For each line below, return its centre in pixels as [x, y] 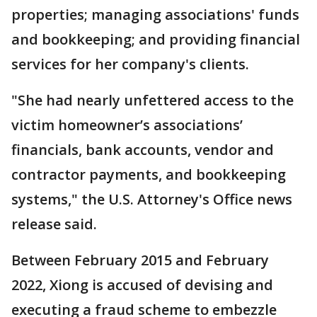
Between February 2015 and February [140, 260]
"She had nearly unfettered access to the [152, 100]
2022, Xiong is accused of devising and [142, 285]
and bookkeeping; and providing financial [156, 39]
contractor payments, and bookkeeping [149, 174]
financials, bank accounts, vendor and [143, 150]
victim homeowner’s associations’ [127, 125]
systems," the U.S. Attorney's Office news [152, 199]
